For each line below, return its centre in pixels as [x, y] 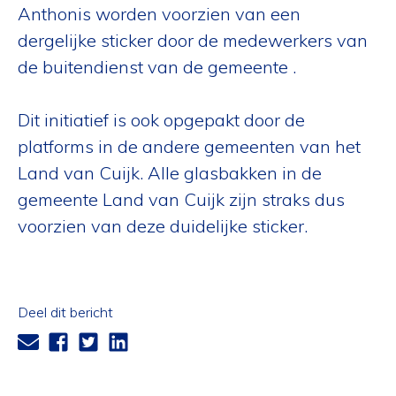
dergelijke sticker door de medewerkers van [193, 40]
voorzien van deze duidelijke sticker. [163, 226]
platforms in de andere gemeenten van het [189, 146]
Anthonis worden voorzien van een [159, 14]
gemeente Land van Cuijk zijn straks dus [181, 199]
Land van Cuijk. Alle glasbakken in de [170, 173]
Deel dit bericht [65, 312]
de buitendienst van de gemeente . [157, 67]
